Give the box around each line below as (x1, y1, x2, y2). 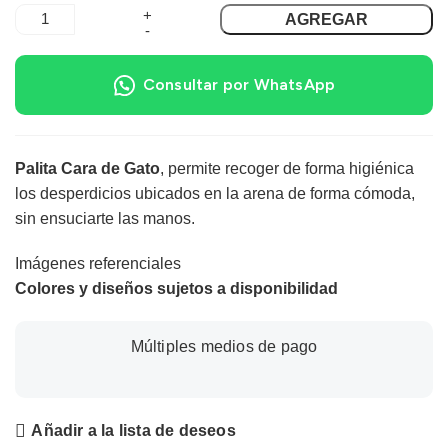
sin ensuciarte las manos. (15, 209, 195, 227)
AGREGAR (284, 10, 368, 28)
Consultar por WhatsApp (142, 74, 336, 94)
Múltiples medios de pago (130, 337, 318, 355)
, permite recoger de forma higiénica (160, 159, 414, 177)
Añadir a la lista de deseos (31, 422, 236, 440)
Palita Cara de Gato (15, 159, 160, 177)
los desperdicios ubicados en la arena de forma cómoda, (15, 184, 415, 202)
